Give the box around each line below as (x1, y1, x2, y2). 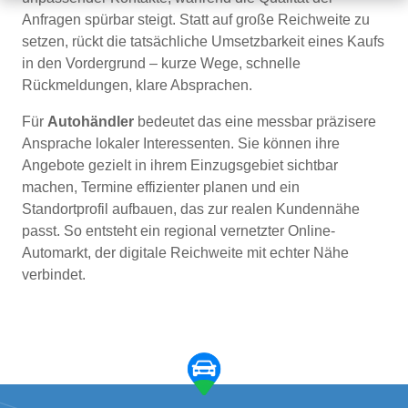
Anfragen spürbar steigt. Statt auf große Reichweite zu (22, 12, 370, 28)
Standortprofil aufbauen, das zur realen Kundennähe (22, 201, 360, 218)
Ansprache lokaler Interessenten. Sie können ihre (22, 136, 340, 152)
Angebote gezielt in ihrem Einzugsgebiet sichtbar (22, 158, 338, 174)
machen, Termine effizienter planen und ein (22, 179, 300, 196)
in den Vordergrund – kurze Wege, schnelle (22, 56, 301, 72)
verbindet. (22, 267, 86, 283)
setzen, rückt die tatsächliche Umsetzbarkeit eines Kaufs (22, 34, 384, 50)
